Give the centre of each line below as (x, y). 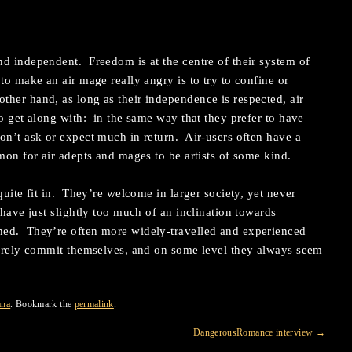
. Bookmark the (42, 304)
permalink (94, 304)
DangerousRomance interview (254, 332)
